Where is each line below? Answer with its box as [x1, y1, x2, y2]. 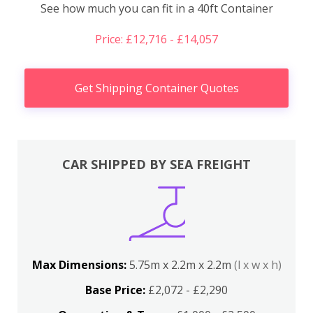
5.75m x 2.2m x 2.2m [129, 256, 234, 272]
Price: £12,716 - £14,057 [95, 31, 218, 48]
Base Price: [85, 282, 145, 298]
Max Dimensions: [31, 256, 129, 272]
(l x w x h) [233, 256, 282, 272]
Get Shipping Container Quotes [74, 80, 239, 96]
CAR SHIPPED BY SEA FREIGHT [62, 155, 251, 173]
